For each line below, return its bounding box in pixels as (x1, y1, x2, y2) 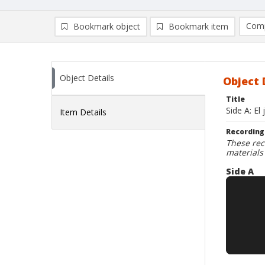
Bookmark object (73, 21, 140, 32)
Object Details (60, 72, 114, 83)
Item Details (60, 106, 106, 118)
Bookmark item (169, 21, 228, 32)
